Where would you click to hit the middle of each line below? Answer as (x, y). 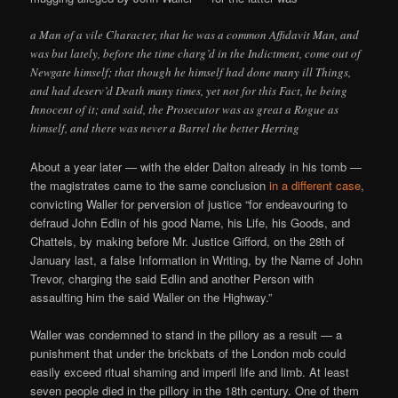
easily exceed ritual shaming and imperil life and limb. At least (190, 371)
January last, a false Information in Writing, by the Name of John (197, 259)
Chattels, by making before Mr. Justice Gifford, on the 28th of (188, 241)
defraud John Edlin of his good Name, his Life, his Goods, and (191, 222)
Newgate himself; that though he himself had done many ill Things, (191, 72)
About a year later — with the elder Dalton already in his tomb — (196, 166)
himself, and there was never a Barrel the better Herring (165, 128)
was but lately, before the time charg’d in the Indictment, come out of (196, 54)
